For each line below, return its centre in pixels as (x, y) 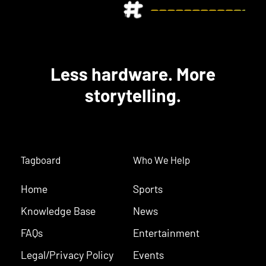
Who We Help (161, 159)
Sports (148, 189)
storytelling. (133, 95)
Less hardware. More (133, 73)
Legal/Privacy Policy (67, 254)
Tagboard (41, 159)
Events (148, 254)
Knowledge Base (58, 210)
